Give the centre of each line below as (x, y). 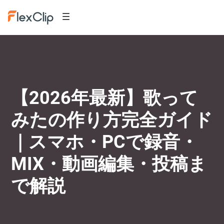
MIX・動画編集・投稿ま (109, 164)
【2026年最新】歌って (105, 98)
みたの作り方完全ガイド (112, 120)
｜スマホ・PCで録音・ (105, 142)
